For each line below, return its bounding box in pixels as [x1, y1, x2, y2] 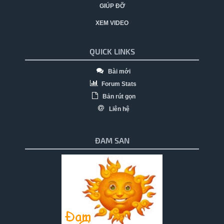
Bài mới [106, 68, 130, 75]
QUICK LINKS [89, 46, 135, 56]
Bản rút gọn [101, 93, 135, 100]
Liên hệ [107, 105, 129, 113]
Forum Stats [100, 80, 136, 88]
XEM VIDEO [95, 19, 128, 27]
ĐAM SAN [94, 135, 129, 145]
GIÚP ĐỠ [99, 2, 125, 10]
